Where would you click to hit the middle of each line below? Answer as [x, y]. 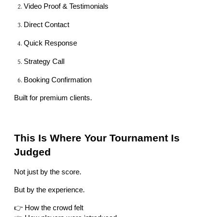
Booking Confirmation [58, 80]
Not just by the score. [48, 172]
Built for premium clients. [53, 98]
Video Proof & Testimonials [66, 7]
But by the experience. [50, 190]
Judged [33, 152]
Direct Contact [47, 25]
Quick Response [51, 43]
